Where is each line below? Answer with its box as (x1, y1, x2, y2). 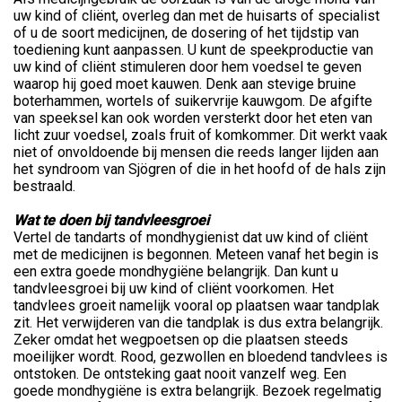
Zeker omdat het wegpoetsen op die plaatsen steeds (13, 330, 348, 348)
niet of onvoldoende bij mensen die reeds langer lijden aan (13, 143, 379, 161)
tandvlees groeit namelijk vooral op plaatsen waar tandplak (13, 296, 380, 314)
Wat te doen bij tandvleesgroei (13, 211, 209, 229)
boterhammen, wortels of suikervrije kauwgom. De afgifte (13, 92, 372, 109)
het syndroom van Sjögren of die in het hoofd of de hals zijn (13, 160, 386, 178)
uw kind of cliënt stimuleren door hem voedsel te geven (13, 57, 362, 75)
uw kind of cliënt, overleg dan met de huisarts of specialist (13, 6, 380, 24)
